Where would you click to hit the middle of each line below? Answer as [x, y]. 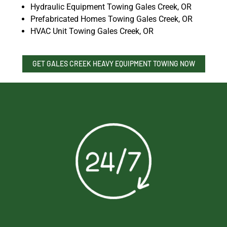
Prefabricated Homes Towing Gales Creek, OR [111, 19]
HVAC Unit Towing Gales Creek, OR [92, 31]
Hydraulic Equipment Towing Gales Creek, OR [111, 7]
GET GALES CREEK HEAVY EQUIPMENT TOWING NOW [113, 63]
